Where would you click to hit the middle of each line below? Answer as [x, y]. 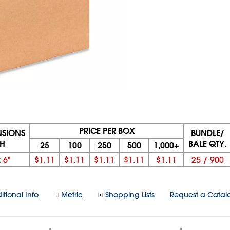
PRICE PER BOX [107, 130]
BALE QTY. [207, 143]
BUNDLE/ [207, 132]
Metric [72, 194]
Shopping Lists [130, 194]
